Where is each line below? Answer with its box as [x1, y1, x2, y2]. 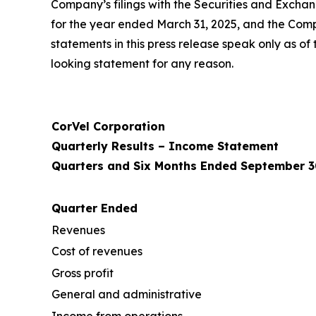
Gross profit [51, 266, 114, 281]
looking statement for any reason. [51, 56, 233, 71]
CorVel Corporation [51, 119, 165, 134]
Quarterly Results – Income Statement [51, 139, 279, 154]
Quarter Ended [51, 201, 138, 216]
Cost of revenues [51, 244, 142, 259]
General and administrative [51, 287, 202, 302]
